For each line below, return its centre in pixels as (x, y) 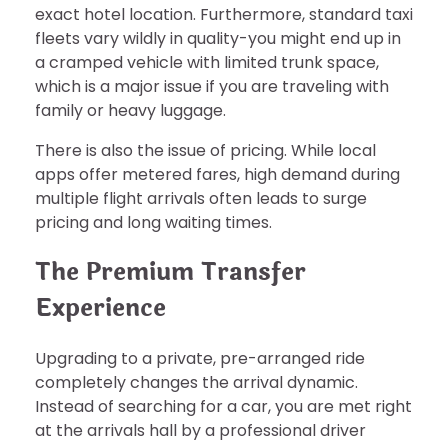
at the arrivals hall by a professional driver (200, 430)
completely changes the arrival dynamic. (196, 382)
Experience (100, 308)
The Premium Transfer (170, 272)
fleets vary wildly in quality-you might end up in (218, 38)
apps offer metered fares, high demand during (217, 174)
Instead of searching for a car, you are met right (223, 406)
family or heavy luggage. (130, 110)
